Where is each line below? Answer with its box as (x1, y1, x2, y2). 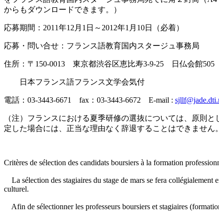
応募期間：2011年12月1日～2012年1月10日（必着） (4, 23, 184, 32)
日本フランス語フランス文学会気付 (4, 78, 145, 87)
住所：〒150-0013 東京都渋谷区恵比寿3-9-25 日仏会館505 (4, 60, 215, 68)
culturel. (4, 185, 29, 194)
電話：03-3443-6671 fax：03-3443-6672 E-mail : (4, 96, 175, 105)
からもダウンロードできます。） (4, 5, 121, 14)
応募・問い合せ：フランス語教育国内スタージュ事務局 (4, 42, 199, 50)
